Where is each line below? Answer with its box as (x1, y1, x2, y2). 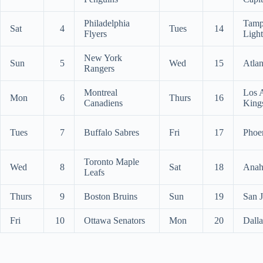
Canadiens (84, 98, 123, 108)
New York (84, 53, 122, 63)
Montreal (84, 87, 117, 97)
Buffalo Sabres (84, 127, 139, 137)
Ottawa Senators (84, 215, 145, 225)
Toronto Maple (84, 157, 139, 167)
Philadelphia (84, 18, 130, 28)
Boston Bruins (84, 191, 137, 201)
